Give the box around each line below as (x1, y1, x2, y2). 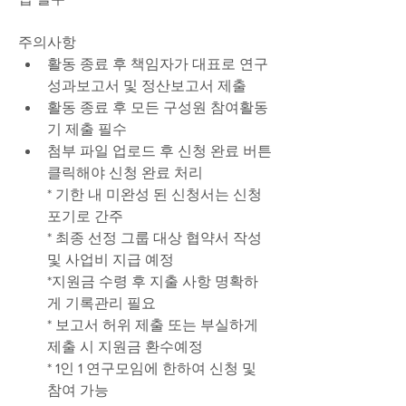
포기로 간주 (47, 208, 123, 224)
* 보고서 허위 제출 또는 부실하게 (47, 317, 258, 333)
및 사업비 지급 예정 (47, 252, 174, 267)
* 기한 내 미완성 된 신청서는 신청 (47, 187, 262, 202)
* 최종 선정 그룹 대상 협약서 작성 (47, 230, 262, 246)
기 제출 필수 (47, 121, 127, 137)
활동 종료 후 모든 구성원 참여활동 (47, 100, 268, 115)
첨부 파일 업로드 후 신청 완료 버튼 (47, 143, 272, 159)
